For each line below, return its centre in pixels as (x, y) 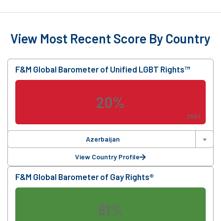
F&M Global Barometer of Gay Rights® (85, 177)
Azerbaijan (103, 139)
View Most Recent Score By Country (110, 38)
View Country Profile (107, 157)
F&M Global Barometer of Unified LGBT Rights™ (103, 69)
